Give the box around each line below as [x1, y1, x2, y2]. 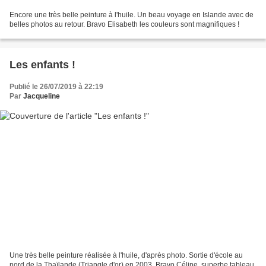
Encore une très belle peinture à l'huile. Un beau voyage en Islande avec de [9, 11, 254, 20]
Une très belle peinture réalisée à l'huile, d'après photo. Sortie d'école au [9, 251, 243, 259]
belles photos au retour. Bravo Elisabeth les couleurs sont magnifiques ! [9, 20, 239, 29]
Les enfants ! [9, 59, 75, 71]
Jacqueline [23, 92, 60, 101]
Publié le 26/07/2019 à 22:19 [9, 83, 103, 91]
